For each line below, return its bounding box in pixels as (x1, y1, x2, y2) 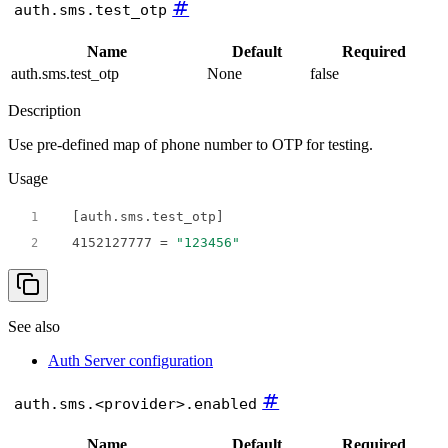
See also (8, 317, 60, 335)
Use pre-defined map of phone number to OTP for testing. (8, 135, 373, 153)
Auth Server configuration (48, 351, 213, 369)
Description (8, 101, 81, 119)
